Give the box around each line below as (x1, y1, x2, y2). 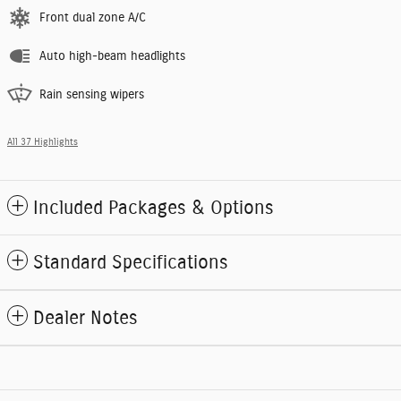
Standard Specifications (33, 252, 228, 272)
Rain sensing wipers (39, 88, 144, 101)
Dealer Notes (33, 308, 138, 328)
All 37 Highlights (7, 137, 78, 147)
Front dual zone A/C (39, 11, 146, 24)
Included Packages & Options (33, 198, 274, 218)
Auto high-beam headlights (39, 49, 185, 63)
